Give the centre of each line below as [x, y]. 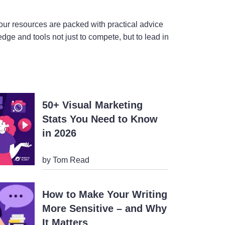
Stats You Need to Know [100, 119]
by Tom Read [66, 160]
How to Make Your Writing [105, 194]
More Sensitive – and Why [105, 208]
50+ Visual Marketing [93, 105]
